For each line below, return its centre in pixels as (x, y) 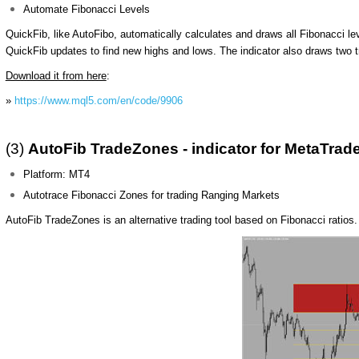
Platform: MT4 (57, 174)
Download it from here (56, 76)
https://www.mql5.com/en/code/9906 (98, 101)
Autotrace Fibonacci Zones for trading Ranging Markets (152, 195)
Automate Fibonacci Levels (87, 9)
